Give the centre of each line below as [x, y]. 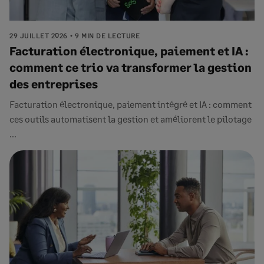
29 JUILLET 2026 [39, 36]
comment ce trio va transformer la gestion [131, 67]
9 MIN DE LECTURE [107, 36]
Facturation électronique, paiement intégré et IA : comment [131, 104]
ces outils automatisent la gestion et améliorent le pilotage [131, 119]
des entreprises [54, 84]
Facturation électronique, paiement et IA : [129, 51]
